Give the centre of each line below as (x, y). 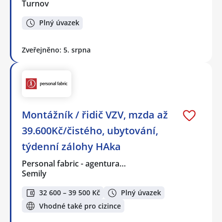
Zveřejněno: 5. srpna (56, 50)
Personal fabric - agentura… (74, 163)
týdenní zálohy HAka (71, 146)
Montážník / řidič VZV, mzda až (95, 114)
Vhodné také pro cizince (80, 206)
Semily (34, 173)
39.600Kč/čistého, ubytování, (90, 130)
